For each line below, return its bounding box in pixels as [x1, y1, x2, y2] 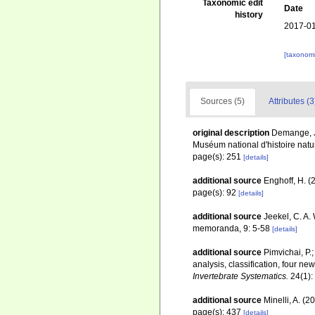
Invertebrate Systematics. [193, 271, 288, 281]
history [235, 10, 264, 20]
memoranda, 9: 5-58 [193, 224, 270, 233]
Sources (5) [200, 96, 245, 106]
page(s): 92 [193, 188, 238, 198]
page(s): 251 [193, 152, 243, 162]
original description [193, 128, 269, 138]
